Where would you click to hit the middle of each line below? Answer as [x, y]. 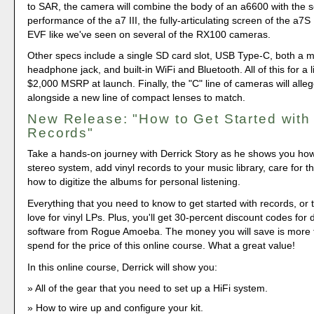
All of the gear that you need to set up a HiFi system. [152, 288]
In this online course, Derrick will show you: [123, 267]
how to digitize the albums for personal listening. [134, 182]
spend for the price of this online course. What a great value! [162, 246]
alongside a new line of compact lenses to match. [137, 98]
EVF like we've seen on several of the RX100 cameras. [149, 34]
